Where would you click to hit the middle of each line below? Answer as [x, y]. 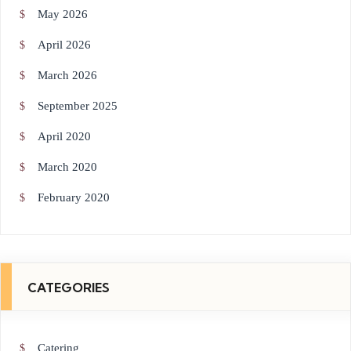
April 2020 [64, 136]
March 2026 [67, 75]
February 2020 [74, 197]
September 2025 [78, 105]
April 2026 [64, 44]
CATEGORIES [69, 287]
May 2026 [63, 14]
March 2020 [67, 166]
